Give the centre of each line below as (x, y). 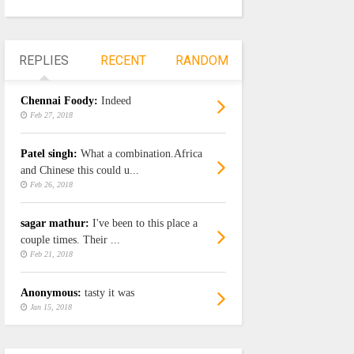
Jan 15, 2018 (51, 307)
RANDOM (202, 61)
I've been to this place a (145, 224)
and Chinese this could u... (79, 171)
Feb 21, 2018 (51, 254)
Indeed (116, 101)
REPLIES (44, 61)
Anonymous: (51, 293)
